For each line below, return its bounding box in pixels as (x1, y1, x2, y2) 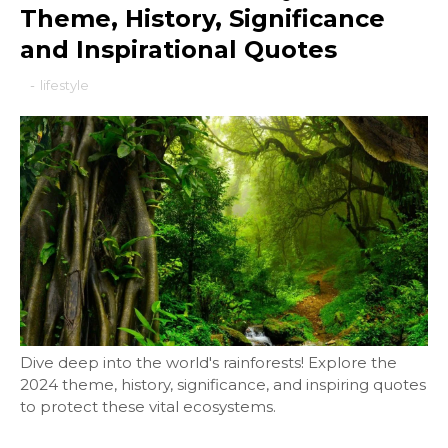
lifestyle (40, 77, 89, 93)
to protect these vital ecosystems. (20, 396, 276, 416)
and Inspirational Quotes (20, 35, 337, 64)
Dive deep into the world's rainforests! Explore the (20, 352, 397, 372)
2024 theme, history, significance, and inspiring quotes (20, 374, 426, 394)
